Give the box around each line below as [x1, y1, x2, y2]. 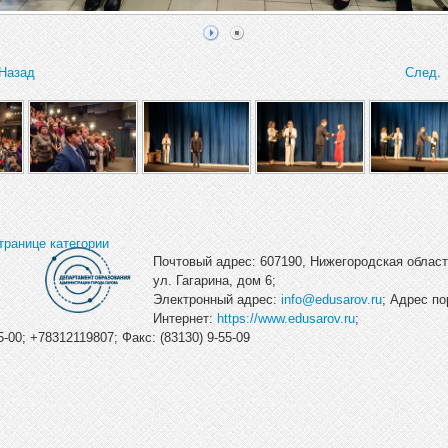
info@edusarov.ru [280, 291, 382, 307]
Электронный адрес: [152, 291, 281, 307]
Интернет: [152, 310, 217, 326]
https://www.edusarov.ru [216, 310, 355, 326]
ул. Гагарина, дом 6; [152, 272, 276, 288]
